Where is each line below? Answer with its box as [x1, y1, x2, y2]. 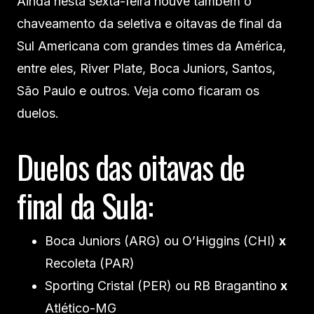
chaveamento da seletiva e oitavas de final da [17, 16, 282, 32]
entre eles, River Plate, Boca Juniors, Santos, [17, 61, 275, 76]
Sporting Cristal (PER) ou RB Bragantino [45, 278, 280, 294]
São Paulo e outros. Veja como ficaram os [17, 83, 259, 99]
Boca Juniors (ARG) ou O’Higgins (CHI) [45, 233, 279, 249]
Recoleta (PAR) [45, 256, 135, 271]
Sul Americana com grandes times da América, [17, 39, 286, 54]
